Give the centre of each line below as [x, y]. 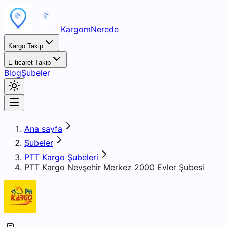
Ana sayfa [43, 129]
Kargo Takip [26, 46]
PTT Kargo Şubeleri [61, 157]
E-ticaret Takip [29, 63]
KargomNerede [90, 29]
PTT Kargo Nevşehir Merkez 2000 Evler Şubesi [114, 167]
